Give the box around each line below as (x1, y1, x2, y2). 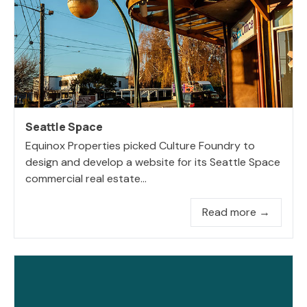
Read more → (202, 204, 270, 219)
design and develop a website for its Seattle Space (25, 154, 280, 169)
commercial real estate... (25, 171, 147, 186)
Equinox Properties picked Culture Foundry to (25, 138, 255, 153)
